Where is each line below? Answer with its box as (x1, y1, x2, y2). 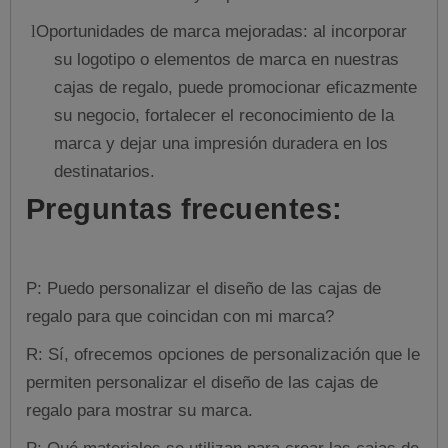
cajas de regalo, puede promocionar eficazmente (54, 77, 417, 97)
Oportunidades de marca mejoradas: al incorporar (36, 21, 407, 41)
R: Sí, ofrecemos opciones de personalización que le (26, 344, 420, 364)
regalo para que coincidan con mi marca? (26, 306, 334, 326)
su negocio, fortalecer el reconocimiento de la (54, 105, 394, 125)
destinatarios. (54, 161, 155, 181)
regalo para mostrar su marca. (26, 400, 253, 420)
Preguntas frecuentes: (26, 192, 343, 225)
